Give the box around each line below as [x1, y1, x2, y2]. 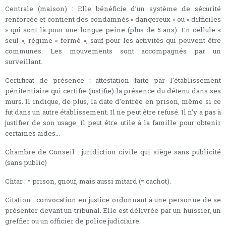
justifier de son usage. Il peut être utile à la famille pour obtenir [5, 118, 221, 127]
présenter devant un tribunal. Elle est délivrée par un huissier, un [5, 205, 221, 215]
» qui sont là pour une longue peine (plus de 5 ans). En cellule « [5, 25, 221, 34]
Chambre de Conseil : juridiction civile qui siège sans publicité [5, 147, 221, 156]
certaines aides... [5, 128, 60, 138]
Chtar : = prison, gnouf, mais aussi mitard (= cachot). [5, 176, 171, 186]
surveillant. [5, 56, 42, 66]
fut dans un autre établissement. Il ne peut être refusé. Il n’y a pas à [5, 107, 221, 117]
